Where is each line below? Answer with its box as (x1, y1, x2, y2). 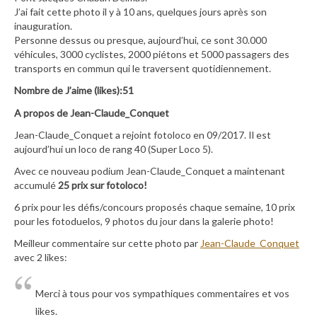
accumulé (14, 178, 58, 191)
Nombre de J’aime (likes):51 (14, 84, 134, 97)
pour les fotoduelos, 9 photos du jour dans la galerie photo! (14, 215, 274, 228)
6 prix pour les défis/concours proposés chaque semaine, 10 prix (14, 201, 295, 214)
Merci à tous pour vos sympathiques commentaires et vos (35, 287, 289, 299)
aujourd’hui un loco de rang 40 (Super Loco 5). (14, 142, 213, 155)
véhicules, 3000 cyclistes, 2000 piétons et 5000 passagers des (14, 48, 289, 61)
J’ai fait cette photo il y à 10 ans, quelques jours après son (14, 6, 267, 18)
